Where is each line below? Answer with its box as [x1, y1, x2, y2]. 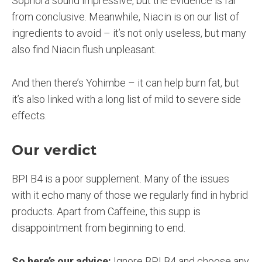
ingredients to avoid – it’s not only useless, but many [12, 27, 246, 40]
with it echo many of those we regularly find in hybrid [12, 188, 248, 201]
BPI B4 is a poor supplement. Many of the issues [12, 172, 229, 185]
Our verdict [12, 141, 96, 158]
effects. [12, 109, 47, 122]
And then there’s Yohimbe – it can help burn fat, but [12, 76, 239, 89]
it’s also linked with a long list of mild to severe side [12, 92, 241, 105]
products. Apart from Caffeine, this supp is [12, 205, 201, 218]
